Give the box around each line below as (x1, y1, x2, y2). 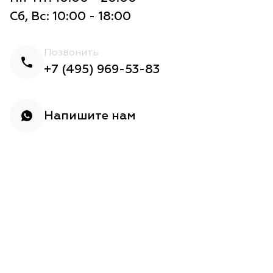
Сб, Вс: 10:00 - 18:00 (10, 10, 131, 23)
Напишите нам (44, 109, 136, 122)
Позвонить (44, 48, 99, 58)
